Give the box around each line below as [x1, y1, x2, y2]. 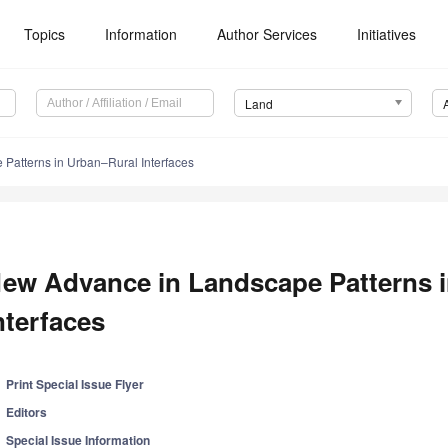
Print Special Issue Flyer [6, 375, 145, 394]
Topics [24, 24, 66, 44]
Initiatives [357, 24, 417, 44]
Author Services [217, 24, 318, 44]
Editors [6, 403, 48, 422]
